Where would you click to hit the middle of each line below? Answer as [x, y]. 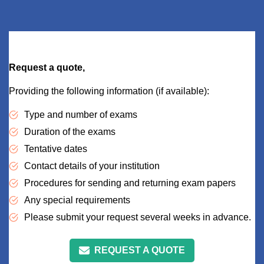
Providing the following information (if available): [110, 91]
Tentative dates [57, 148]
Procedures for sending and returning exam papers [131, 183]
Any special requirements [78, 200]
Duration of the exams [71, 131]
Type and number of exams [82, 114]
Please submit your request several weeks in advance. [139, 217]
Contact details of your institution [93, 166]
